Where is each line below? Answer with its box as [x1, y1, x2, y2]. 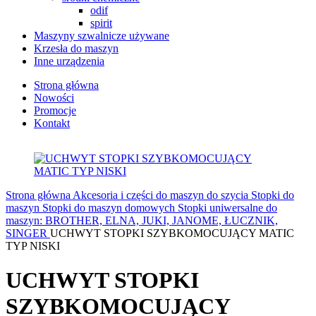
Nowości [34, 92, 74, 104]
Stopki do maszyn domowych [42, 202, 178, 214]
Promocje [34, 104, 76, 116]
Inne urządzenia [34, 55, 104, 67]
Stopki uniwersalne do [178, 202, 277, 214]
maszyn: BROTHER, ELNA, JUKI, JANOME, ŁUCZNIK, [6, 214, 278, 226]
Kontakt [34, 117, 70, 129]
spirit [90, 17, 112, 29]
